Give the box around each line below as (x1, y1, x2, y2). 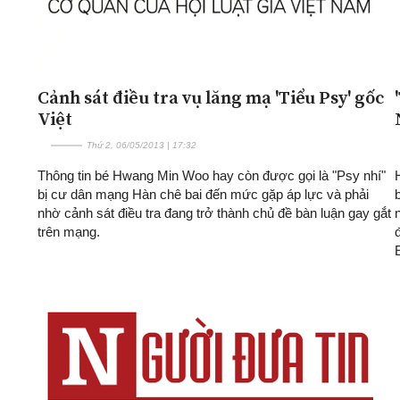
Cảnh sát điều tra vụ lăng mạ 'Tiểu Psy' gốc (37, 84, 384, 110)
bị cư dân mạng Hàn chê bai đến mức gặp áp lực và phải (37, 186, 369, 202)
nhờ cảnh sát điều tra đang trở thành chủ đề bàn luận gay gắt (37, 204, 391, 221)
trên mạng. (37, 223, 100, 239)
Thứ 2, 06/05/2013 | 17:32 (87, 139, 196, 150)
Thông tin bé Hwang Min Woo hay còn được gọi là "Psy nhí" (37, 167, 386, 183)
